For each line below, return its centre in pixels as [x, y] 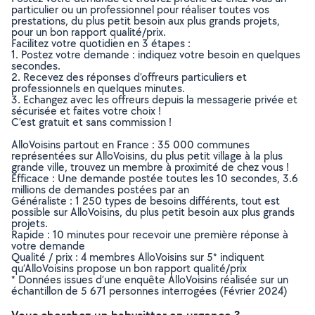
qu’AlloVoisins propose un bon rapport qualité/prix [129, 268]
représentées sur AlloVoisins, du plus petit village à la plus [147, 156]
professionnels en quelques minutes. [98, 88]
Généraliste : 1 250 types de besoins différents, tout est [146, 201]
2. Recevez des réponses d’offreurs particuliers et [129, 77]
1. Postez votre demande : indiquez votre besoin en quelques [156, 54]
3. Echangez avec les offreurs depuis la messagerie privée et [154, 99]
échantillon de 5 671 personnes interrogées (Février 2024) [149, 291]
